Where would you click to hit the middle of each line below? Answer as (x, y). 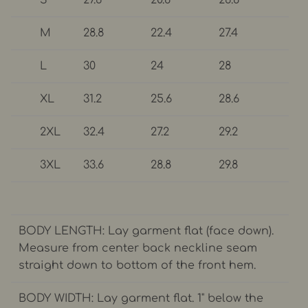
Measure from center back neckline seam (138, 248)
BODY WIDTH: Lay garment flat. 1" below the (141, 298)
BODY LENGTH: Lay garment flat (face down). (146, 231)
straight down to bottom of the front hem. (137, 265)
